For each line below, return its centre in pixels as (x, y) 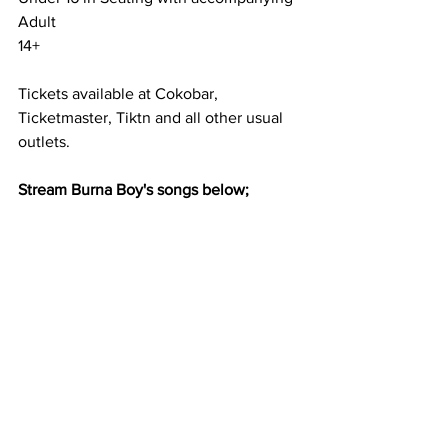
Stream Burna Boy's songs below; (135, 190)
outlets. (46, 142)
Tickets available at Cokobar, (120, 94)
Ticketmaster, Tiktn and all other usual (152, 118)
